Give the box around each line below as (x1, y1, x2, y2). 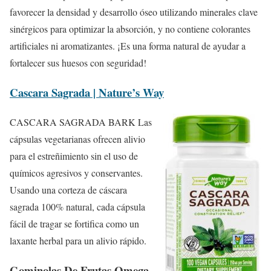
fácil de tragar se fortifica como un (10, 217, 139, 230)
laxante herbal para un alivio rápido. (10, 233, 146, 247)
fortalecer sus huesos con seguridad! (10, 56, 146, 70)
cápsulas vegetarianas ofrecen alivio (10, 132, 145, 145)
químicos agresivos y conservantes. (10, 166, 143, 179)
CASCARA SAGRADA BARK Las (10, 115, 152, 128)
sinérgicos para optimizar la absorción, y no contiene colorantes (10, 22, 250, 36)
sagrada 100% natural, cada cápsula (10, 200, 145, 213)
